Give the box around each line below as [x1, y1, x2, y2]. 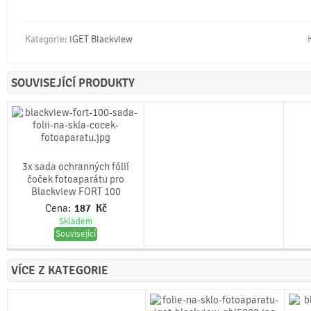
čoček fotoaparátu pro [27, 173, 124, 185]
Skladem [59, 216, 92, 227]
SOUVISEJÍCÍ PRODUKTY [11, 76, 135, 90]
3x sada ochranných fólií [22, 160, 129, 173]
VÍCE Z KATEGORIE [11, 263, 108, 278]
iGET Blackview [69, 33, 133, 45]
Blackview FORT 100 [31, 185, 121, 198]
